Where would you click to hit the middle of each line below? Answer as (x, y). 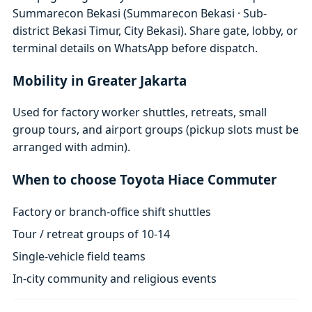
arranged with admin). (72, 147)
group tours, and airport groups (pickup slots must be (156, 130)
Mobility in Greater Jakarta (100, 80)
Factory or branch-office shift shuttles (112, 211)
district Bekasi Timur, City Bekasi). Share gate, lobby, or (156, 30)
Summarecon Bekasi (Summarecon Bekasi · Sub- (140, 13)
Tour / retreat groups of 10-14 (92, 234)
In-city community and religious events (115, 279)
